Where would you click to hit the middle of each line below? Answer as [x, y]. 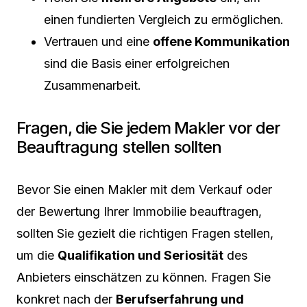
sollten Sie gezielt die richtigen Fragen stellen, [145, 233]
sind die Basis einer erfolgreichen [137, 63]
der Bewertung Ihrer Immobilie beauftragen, [139, 211]
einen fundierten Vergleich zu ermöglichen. [164, 19]
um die [37, 255]
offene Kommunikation [221, 41]
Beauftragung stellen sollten [119, 147]
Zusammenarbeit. [93, 85]
